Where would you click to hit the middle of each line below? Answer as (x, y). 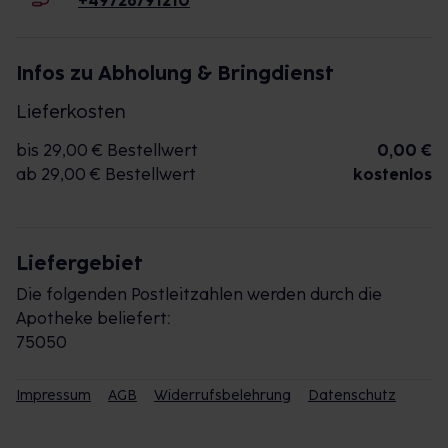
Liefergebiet (79, 263)
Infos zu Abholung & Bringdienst (175, 73)
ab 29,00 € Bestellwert (106, 174)
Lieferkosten (71, 112)
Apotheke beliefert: (93, 318)
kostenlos (392, 174)
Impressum (53, 395)
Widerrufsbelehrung (222, 395)
